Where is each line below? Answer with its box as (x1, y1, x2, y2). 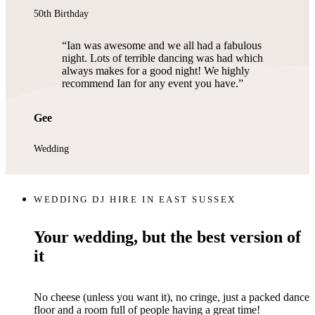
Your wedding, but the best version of (34, 228, 301, 247)
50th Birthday (34, 8, 89, 20)
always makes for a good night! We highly (62, 64, 250, 77)
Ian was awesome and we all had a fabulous (67, 39, 262, 51)
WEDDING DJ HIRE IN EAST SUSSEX (34, 194, 236, 205)
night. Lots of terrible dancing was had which (62, 51, 263, 64)
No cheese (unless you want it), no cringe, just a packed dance (34, 291, 309, 304)
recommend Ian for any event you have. (62, 77, 238, 89)
